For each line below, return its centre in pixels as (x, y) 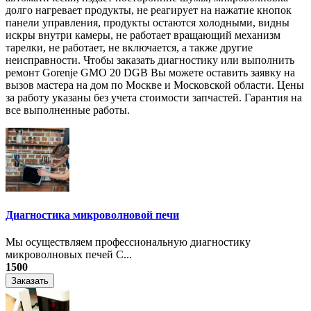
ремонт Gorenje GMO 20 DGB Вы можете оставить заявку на (150, 72)
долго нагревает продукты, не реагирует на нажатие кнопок (149, 10)
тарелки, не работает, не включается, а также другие (129, 47)
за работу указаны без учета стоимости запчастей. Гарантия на (154, 97)
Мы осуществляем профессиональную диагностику (128, 242)
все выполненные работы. (68, 110)
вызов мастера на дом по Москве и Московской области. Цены (155, 85)
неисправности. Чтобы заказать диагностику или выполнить (150, 60)
